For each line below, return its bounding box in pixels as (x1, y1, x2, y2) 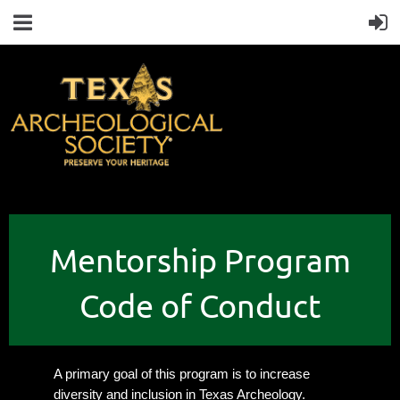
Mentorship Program (49, 240, 351, 279)
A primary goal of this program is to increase (54, 366, 310, 381)
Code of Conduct (79, 286, 321, 324)
